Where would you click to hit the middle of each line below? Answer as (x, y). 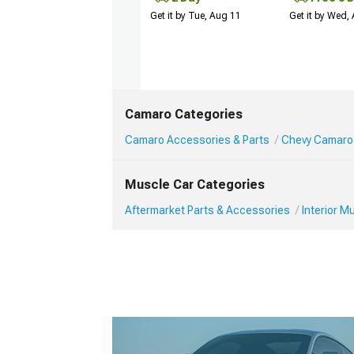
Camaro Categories (184, 114)
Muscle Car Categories (195, 185)
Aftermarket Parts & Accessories (207, 210)
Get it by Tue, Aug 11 (196, 15)
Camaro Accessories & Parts (197, 140)
